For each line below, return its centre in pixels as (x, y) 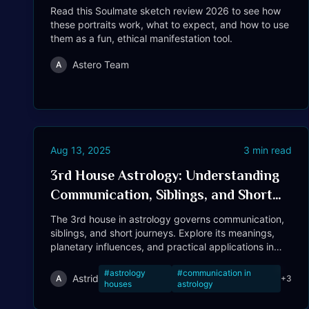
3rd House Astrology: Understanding (165, 175)
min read (271, 150)
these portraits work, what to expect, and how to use (170, 24)
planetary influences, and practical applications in (162, 247)
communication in (217, 273)
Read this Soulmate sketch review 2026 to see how (166, 11)
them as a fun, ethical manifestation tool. (141, 38)
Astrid (86, 278)
